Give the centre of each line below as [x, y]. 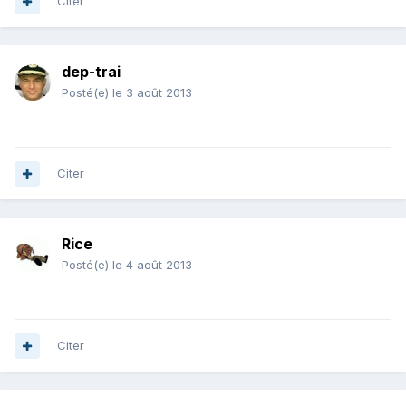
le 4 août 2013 [152, 265]
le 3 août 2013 [152, 93]
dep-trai [91, 72]
